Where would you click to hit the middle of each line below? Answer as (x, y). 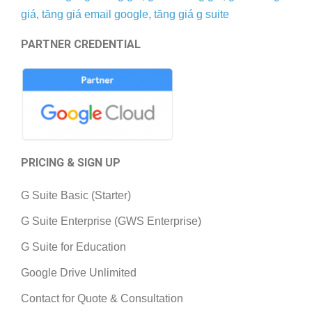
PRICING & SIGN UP (71, 163)
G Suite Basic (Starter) (76, 196)
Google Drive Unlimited (79, 273)
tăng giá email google (95, 15)
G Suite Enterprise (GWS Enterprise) (111, 221)
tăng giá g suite (192, 15)
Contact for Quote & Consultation (102, 299)
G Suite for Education (73, 247)
